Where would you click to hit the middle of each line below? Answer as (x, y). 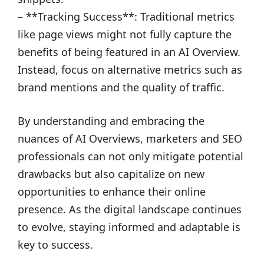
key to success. (55, 245)
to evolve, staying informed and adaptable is (129, 227)
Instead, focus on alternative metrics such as (130, 70)
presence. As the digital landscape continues (130, 209)
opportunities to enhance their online (112, 192)
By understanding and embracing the (111, 121)
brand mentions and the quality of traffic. (121, 87)
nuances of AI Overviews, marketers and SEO (130, 138)
